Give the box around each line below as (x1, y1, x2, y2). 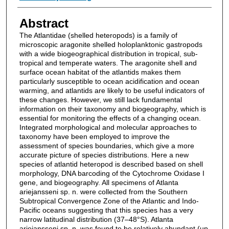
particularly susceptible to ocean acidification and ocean (19, 77, 199, 85)
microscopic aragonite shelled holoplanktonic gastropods (19, 40, 202, 49)
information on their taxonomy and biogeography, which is (19, 104, 206, 113)
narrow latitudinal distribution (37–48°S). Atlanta (19, 215, 173, 223)
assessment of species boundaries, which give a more (19, 141, 194, 150)
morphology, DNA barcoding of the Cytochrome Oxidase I (19, 169, 204, 177)
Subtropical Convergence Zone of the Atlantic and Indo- (19, 196, 199, 205)
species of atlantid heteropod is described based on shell (19, 159, 203, 168)
